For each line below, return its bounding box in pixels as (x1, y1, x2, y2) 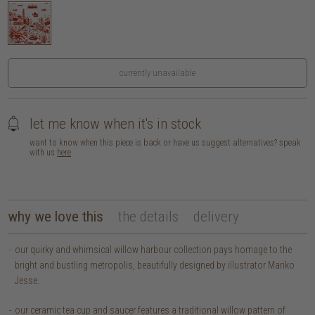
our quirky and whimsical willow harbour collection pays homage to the (15, 243, 292, 255)
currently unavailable (120, 67, 195, 79)
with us (30, 148, 58, 158)
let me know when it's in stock (30, 115, 202, 133)
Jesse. (15, 274, 40, 286)
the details (118, 207, 179, 225)
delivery (193, 207, 240, 225)
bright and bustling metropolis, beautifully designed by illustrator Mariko (15, 259, 295, 271)
